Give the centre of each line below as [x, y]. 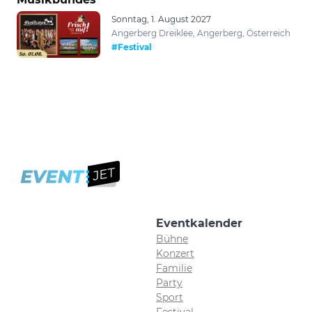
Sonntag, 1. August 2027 [161, 19]
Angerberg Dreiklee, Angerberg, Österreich [201, 33]
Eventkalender [199, 223]
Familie [174, 268]
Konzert [175, 253]
